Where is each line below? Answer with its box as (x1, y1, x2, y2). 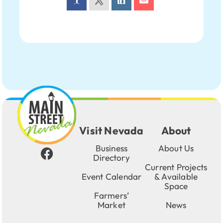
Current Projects (145, 162, 208, 172)
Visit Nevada (79, 124, 144, 137)
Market (97, 200, 126, 210)
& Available (154, 171, 198, 182)
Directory (93, 152, 130, 163)
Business (95, 143, 128, 153)
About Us (158, 143, 194, 153)
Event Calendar (81, 171, 142, 182)
